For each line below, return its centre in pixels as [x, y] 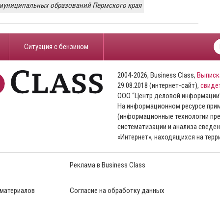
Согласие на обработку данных [117, 191]
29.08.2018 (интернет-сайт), [159, 86]
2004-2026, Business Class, [157, 75]
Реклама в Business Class [107, 165]
